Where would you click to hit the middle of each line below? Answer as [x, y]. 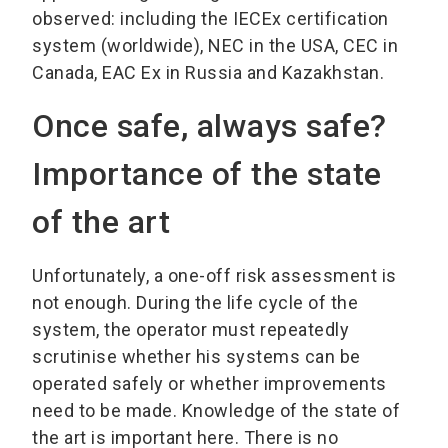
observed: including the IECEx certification [210, 18]
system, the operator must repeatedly [190, 329]
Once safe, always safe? [209, 125]
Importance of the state [207, 173]
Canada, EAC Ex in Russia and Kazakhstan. [208, 72]
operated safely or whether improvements [209, 383]
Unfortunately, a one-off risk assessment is [214, 275]
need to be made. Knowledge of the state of [216, 410]
